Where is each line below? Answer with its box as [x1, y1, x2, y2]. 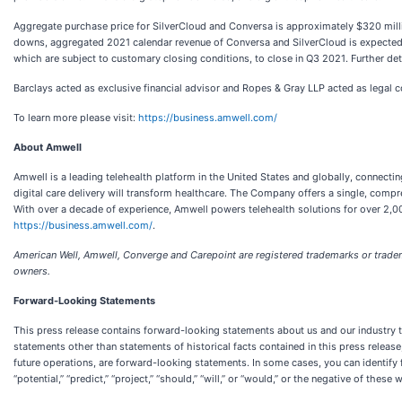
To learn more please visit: [13, 111, 138, 124]
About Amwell [13, 141, 82, 153]
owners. [13, 265, 50, 277]
